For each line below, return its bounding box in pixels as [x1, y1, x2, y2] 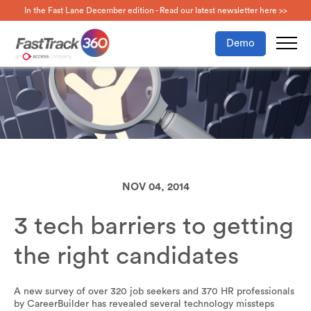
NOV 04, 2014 [121, 182, 190, 193]
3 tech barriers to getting [14, 214, 294, 239]
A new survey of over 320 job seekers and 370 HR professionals [14, 287, 294, 297]
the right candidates [14, 244, 239, 269]
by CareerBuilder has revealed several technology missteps [14, 299, 274, 310]
